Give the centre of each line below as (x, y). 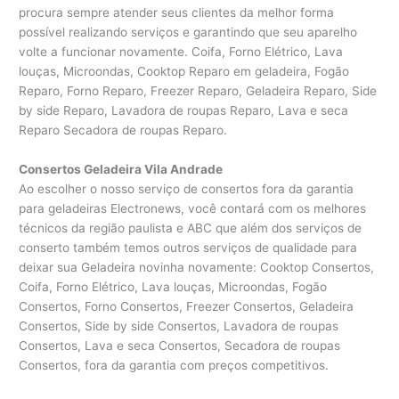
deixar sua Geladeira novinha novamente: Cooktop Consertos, (197, 268)
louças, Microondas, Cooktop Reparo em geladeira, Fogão (184, 72)
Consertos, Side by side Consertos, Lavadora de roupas (179, 326)
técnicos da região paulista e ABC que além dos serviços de (191, 228)
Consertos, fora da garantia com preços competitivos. (174, 366)
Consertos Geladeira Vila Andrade (121, 170)
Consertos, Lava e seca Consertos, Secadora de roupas (180, 346)
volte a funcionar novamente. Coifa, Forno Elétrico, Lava (181, 52)
